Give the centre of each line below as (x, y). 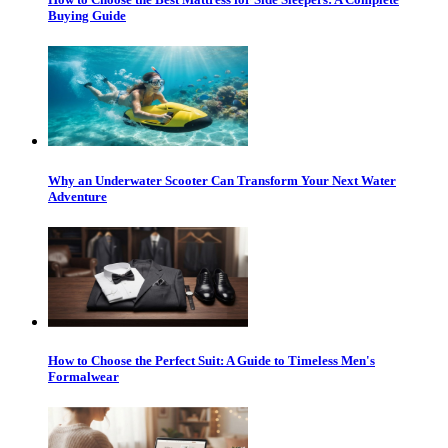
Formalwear (83, 376)
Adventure (77, 196)
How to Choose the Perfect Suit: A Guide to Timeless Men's (211, 360)
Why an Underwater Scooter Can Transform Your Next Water (222, 180)
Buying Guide (87, 16)
